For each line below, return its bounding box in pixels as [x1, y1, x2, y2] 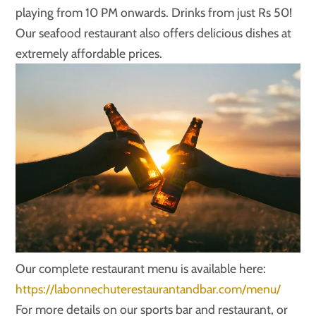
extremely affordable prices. [16, 45, 163, 61]
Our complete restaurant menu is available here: [16, 261, 267, 276]
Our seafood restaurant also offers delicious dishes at [16, 25, 292, 40]
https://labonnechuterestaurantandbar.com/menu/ [16, 281, 281, 297]
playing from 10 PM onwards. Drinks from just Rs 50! [16, 4, 293, 20]
